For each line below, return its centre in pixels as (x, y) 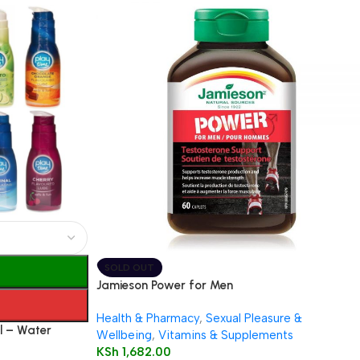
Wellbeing (124, 335)
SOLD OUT (129, 268)
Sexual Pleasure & (254, 318)
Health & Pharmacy (147, 318)
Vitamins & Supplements (225, 335)
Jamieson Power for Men (164, 285)
